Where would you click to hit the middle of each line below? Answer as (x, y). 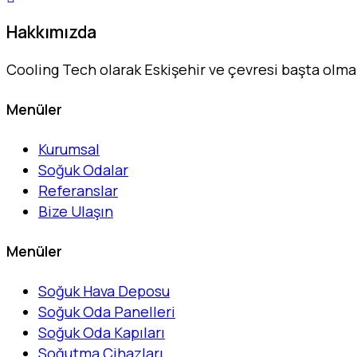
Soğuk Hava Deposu (104, 290)
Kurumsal (69, 149)
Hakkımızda (51, 31)
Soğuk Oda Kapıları (102, 332)
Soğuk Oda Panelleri (107, 311)
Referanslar (78, 190)
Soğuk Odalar (83, 169)
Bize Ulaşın (76, 211)
